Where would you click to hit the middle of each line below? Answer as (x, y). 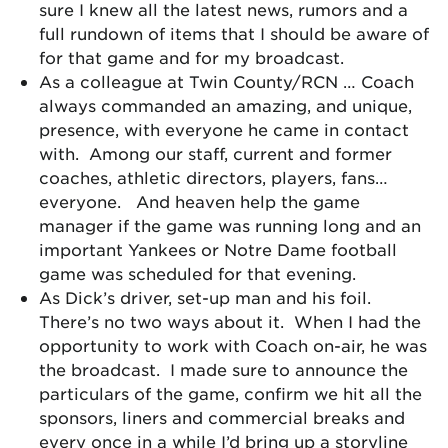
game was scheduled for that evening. (197, 273)
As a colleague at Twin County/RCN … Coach (226, 81)
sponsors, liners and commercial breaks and (222, 417)
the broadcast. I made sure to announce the (223, 369)
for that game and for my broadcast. (191, 57)
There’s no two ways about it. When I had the (230, 321)
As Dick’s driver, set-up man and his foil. (207, 297)
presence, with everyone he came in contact (224, 129)
